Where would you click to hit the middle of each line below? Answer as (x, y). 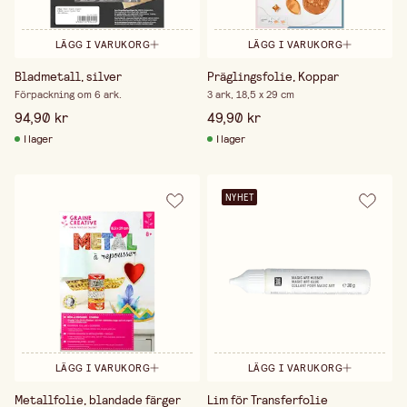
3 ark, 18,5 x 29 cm (250, 95)
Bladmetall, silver (68, 77)
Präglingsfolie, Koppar (273, 77)
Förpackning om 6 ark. (68, 95)
